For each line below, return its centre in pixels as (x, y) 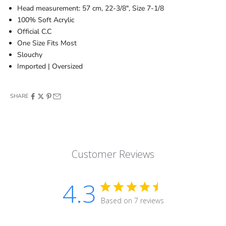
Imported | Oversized (50, 67)
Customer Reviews (113, 154)
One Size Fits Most (47, 43)
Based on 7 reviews (132, 201)
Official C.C (34, 32)
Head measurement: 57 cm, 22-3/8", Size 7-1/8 (91, 9)
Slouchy (30, 55)
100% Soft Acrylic (46, 20)
